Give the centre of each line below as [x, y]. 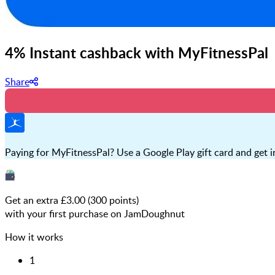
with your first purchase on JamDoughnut [95, 213]
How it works [34, 237]
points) [123, 200]
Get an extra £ [36, 200]
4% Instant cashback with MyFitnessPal [137, 52]
